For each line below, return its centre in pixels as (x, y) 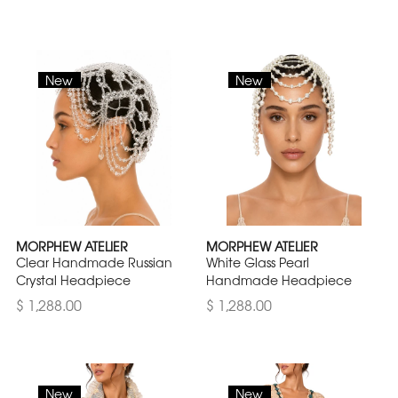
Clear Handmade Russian (94, 263)
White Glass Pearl (258, 263)
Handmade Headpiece (279, 280)
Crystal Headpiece (73, 280)
